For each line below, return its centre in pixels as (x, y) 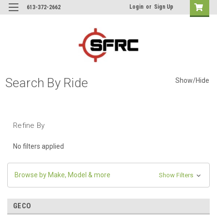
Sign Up (164, 7)
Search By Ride (46, 83)
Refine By (29, 125)
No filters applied (39, 146)
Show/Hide (192, 81)
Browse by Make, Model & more (62, 175)
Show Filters (177, 175)
